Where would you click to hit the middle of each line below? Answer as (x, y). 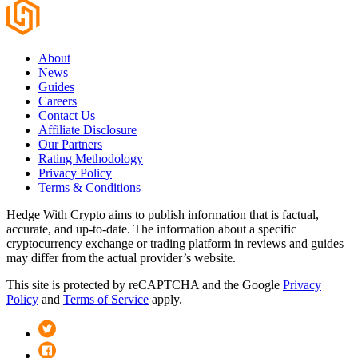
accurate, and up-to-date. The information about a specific (151, 229)
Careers (58, 101)
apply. (165, 300)
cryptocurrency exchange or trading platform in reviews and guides (175, 244)
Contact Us (67, 116)
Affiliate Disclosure (88, 130)
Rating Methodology (91, 159)
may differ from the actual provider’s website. (121, 258)
